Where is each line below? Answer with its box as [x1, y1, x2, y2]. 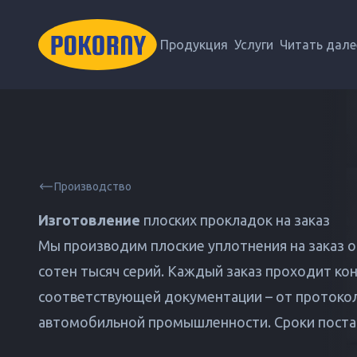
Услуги [234, 37, 273, 52]
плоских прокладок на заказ [140, 212, 330, 228]
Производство [54, 180, 131, 193]
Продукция [160, 37, 228, 52]
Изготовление [38, 212, 140, 228]
